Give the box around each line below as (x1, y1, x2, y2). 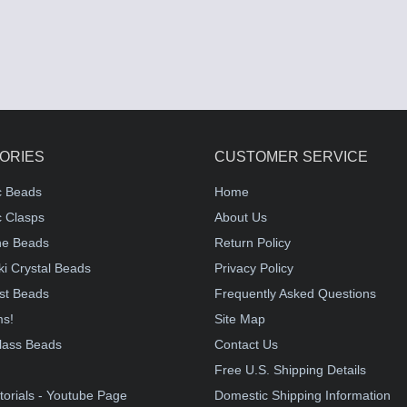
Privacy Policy (214, 261, 293, 275)
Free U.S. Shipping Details (214, 362, 366, 377)
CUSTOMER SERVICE (214, 149, 368, 164)
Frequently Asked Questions (214, 286, 376, 301)
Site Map (214, 312, 265, 326)
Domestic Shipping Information (214, 388, 391, 402)
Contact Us (214, 337, 278, 352)
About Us (214, 210, 267, 224)
